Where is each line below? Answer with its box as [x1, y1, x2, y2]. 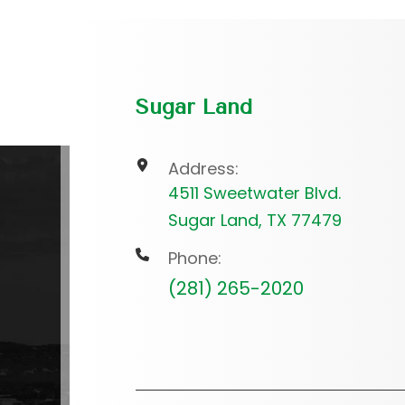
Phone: [167, 246, 221, 269]
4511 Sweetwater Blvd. [167, 181, 341, 204]
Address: [167, 156, 239, 180]
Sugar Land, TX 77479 [167, 208, 342, 231]
